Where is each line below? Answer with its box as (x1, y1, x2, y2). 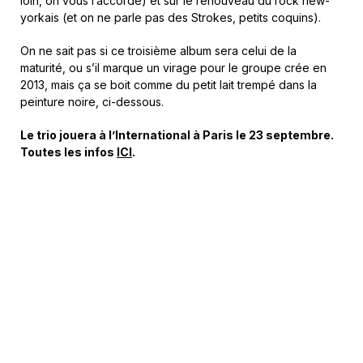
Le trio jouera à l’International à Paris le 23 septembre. (20, 127, 334, 142)
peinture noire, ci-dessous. (20, 94, 164, 109)
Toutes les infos (20, 144, 117, 159)
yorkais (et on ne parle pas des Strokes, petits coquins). (20, 10, 321, 24)
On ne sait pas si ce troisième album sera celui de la (20, 43, 297, 58)
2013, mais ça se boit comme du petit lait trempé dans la (20, 77, 317, 92)
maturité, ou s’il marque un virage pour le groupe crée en (20, 60, 327, 75)
